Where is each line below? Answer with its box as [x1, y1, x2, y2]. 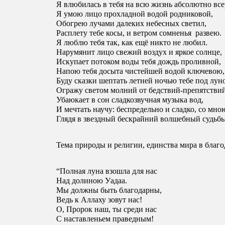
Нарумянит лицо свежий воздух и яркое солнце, [56, 48, 224, 57]
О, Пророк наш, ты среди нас [56, 205, 159, 214]
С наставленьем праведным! [56, 214, 156, 223]
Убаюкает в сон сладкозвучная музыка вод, [56, 95, 205, 104]
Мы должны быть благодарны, [56, 186, 164, 195]
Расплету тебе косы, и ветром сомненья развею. [56, 29, 223, 38]
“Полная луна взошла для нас [56, 167, 159, 176]
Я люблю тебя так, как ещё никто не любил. [56, 38, 207, 47]
